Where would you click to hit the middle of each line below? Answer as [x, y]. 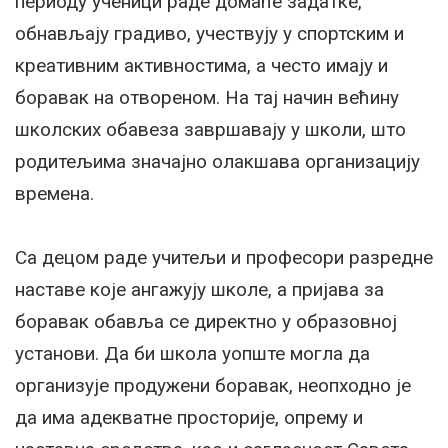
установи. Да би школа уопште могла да [192, 353]
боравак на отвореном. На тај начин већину [207, 97]
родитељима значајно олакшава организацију [217, 161]
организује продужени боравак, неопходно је [213, 385]
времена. [54, 193]
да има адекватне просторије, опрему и [189, 417]
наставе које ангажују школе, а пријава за [199, 289]
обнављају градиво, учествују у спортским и [209, 33]
